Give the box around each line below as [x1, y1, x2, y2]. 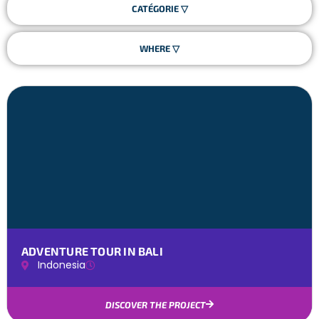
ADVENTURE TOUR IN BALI [21, 244, 163, 258]
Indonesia [37, 258, 85, 272]
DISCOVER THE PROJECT [105, 299, 206, 310]
